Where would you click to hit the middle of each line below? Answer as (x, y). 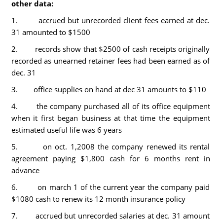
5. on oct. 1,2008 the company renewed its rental (110, 147)
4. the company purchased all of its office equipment (110, 106)
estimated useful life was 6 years (66, 130)
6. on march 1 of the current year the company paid (110, 187)
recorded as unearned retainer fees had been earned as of (110, 61)
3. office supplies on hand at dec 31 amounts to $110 (109, 89)
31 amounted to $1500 (51, 32)
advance (25, 170)
